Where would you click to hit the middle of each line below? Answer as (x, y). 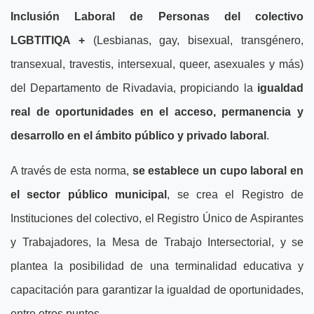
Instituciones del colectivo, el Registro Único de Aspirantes (157, 218)
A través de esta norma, (71, 171)
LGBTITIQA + (48, 40)
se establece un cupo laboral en (218, 171)
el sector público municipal (89, 194)
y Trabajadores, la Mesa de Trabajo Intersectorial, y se (157, 242)
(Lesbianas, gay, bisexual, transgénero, (194, 40)
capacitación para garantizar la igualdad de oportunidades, (157, 290)
